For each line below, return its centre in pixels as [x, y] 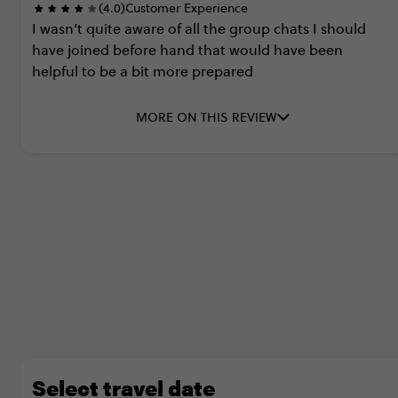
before [135, 50]
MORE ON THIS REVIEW [206, 117]
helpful [55, 71]
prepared [223, 71]
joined [88, 50]
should [343, 28]
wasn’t [61, 28]
